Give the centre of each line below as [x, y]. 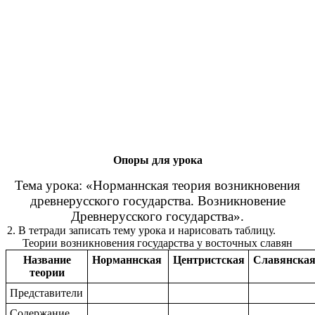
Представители [47, 293]
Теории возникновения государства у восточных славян [157, 243]
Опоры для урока [157, 160]
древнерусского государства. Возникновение [157, 201]
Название [47, 260]
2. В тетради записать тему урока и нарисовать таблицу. [141, 231]
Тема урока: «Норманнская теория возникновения [157, 186]
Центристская [208, 260]
